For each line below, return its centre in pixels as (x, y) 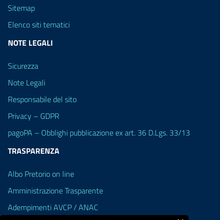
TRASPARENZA (34, 151)
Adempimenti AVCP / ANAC (53, 207)
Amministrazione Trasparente (55, 190)
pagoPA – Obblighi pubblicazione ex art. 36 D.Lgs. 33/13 (99, 132)
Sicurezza (23, 66)
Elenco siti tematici (39, 24)
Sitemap (21, 8)
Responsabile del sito (42, 99)
